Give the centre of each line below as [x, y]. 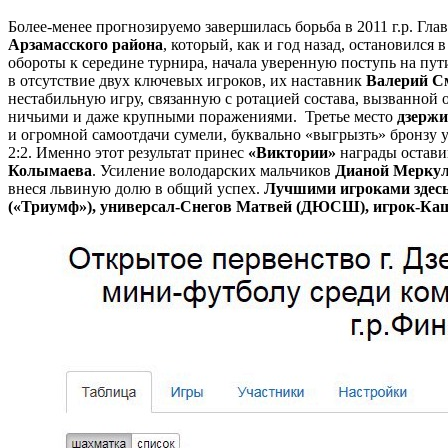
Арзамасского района [85, 44]
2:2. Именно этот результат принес [128, 152]
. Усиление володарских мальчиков [213, 170]
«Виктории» [292, 152]
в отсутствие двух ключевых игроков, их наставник [187, 80]
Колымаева [50, 170]
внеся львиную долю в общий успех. [136, 188]
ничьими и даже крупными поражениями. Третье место [202, 116]
